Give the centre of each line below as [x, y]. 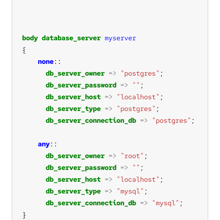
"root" [132, 155]
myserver [120, 38]
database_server [71, 38]
